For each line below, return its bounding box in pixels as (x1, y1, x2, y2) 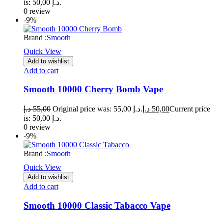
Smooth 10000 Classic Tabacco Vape (24, 200, 170, 211)
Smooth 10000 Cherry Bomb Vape (24, 84, 163, 95)
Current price (169, 105, 210, 113)
